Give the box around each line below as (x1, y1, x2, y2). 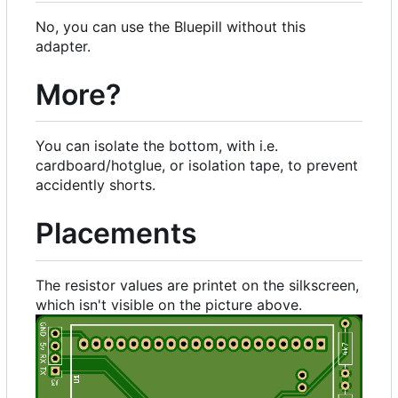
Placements (36, 216, 197, 251)
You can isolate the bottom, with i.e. (36, 137, 278, 155)
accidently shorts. (36, 176, 155, 195)
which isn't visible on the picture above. (36, 295, 302, 314)
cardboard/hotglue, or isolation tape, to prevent (36, 156, 358, 175)
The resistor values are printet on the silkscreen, (36, 275, 359, 294)
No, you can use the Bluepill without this (36, 17, 306, 36)
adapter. (36, 36, 91, 55)
